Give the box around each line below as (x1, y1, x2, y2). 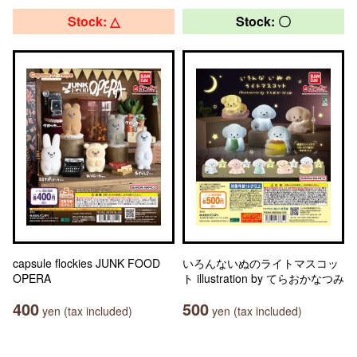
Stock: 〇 (236, 12, 291, 30)
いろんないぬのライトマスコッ (182, 255, 339, 271)
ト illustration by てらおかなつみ (182, 270, 344, 286)
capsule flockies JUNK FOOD (13, 255, 160, 271)
